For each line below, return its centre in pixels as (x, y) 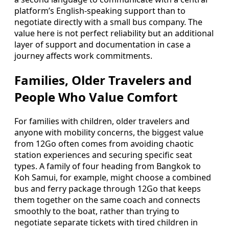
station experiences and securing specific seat (103, 155)
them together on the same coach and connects (107, 200)
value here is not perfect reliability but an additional (114, 33)
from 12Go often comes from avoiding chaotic (104, 143)
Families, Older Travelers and (103, 80)
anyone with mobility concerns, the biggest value (109, 132)
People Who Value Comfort (96, 97)
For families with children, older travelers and (102, 121)
